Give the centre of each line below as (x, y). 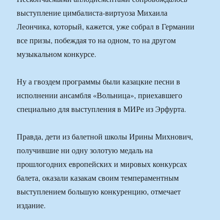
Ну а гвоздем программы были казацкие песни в (99, 82)
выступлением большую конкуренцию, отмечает (99, 192)
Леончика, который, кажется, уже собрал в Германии (106, 27)
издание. (31, 205)
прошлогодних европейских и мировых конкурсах (102, 164)
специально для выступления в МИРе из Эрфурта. (102, 109)
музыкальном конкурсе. (57, 54)
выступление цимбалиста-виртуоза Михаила (92, 13)
